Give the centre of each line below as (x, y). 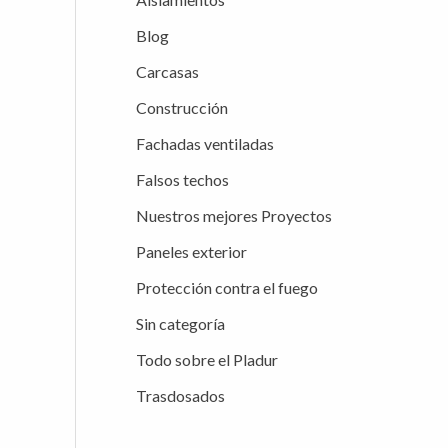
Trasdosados (180, 395)
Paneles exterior (191, 251)
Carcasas (167, 71)
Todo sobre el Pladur (207, 359)
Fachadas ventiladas (205, 143)
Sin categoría (180, 323)
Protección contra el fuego (227, 287)
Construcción (182, 107)
